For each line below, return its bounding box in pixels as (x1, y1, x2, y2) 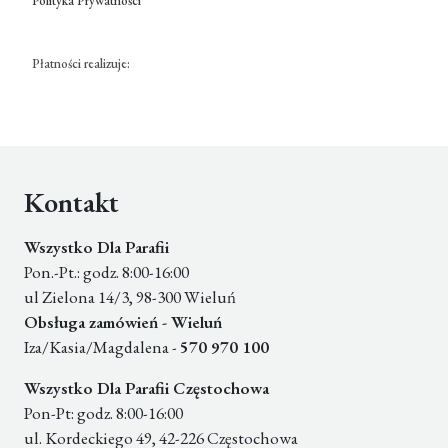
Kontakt (24, 184, 119, 221)
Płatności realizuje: (32, 55, 130, 73)
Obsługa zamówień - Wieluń (24, 311, 222, 334)
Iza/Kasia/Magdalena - (24, 336, 180, 359)
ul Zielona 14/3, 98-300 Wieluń (24, 286, 236, 309)
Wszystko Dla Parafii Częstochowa (24, 377, 269, 400)
